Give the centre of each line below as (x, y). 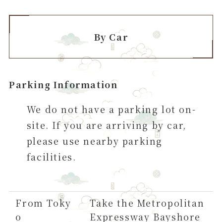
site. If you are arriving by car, (106, 125)
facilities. (51, 156)
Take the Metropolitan (147, 202)
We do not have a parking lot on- (111, 109)
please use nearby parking (95, 140)
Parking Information (63, 84)
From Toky (43, 202)
